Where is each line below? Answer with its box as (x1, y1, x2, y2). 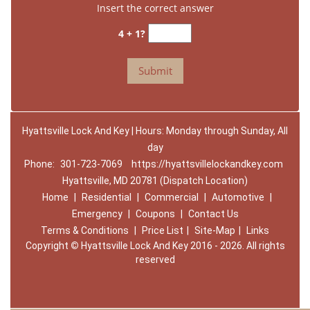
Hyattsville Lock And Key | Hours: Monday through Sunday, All (22, 125, 288, 136)
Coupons (135, 208, 175, 219)
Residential (81, 192, 131, 203)
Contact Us (188, 208, 239, 219)
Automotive (211, 192, 264, 203)
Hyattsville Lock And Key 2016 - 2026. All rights (78, 240, 285, 251)
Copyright (25, 240, 71, 251)
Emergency (71, 208, 122, 219)
